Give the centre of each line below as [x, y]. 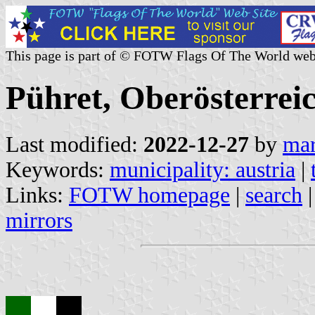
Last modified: [75, 144]
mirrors [39, 220]
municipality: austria [202, 169]
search [274, 195]
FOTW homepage [149, 195]
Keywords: [58, 169]
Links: [37, 195]
